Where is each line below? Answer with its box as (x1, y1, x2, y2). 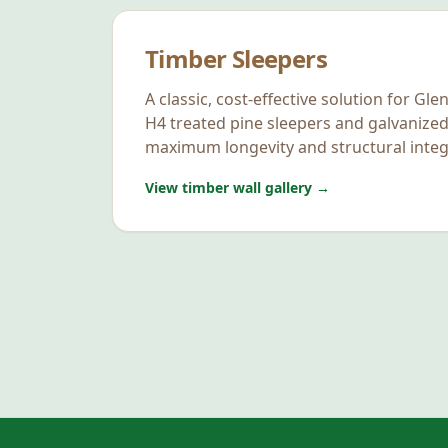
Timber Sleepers (145, 42, 327, 75)
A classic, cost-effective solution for (145, 88, 414, 110)
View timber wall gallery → (145, 178, 330, 197)
